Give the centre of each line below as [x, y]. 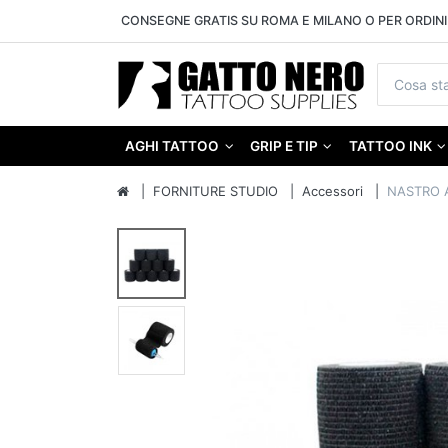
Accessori [332, 191]
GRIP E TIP [283, 146]
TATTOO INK [390, 146]
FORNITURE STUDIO [215, 191]
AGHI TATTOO [172, 146]
